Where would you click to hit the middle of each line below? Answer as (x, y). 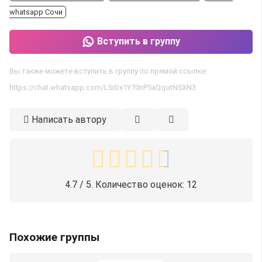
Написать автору (69, 119)
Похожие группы (54, 237)
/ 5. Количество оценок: (132, 184)
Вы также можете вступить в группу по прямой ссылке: (108, 71)
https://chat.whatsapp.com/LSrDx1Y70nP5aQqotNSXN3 (103, 87)
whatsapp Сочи (36, 12)
